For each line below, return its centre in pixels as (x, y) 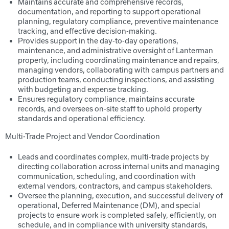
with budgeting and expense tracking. (83, 89)
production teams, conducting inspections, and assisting (116, 79)
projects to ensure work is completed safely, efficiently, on (117, 215)
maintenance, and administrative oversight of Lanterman (116, 50)
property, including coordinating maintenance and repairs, (119, 60)
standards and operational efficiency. (82, 118)
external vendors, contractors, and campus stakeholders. (115, 186)
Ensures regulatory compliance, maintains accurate (106, 99)
